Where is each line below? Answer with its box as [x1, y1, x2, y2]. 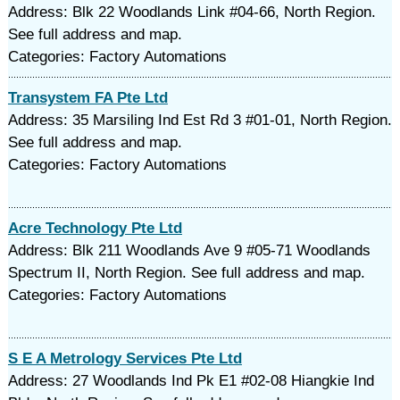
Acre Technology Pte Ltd [7, 220, 182, 237]
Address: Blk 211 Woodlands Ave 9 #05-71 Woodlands [7, 242, 371, 259]
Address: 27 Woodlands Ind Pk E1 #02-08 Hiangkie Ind [7, 372, 374, 389]
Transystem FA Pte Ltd [7, 89, 168, 106]
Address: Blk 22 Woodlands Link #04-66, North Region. [7, 4, 376, 21]
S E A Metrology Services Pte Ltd [7, 350, 242, 367]
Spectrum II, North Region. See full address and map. [7, 264, 365, 281]
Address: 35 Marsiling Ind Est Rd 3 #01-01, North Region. [7, 112, 392, 129]
